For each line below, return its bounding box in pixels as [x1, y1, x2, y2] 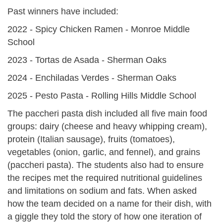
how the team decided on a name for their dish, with [7, 198, 212, 209]
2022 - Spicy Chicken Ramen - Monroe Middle [7, 24, 190, 34]
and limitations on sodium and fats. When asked [7, 185, 197, 196]
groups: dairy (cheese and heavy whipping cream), [7, 121, 207, 131]
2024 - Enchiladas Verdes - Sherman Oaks [7, 72, 176, 83]
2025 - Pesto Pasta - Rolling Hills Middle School [7, 90, 196, 101]
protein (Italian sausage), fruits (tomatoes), [7, 134, 175, 144]
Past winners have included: [7, 6, 118, 16]
